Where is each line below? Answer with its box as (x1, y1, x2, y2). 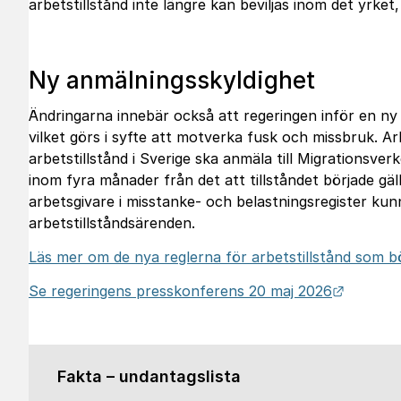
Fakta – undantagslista (57, 367, 241, 386)
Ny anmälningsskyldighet (29, 66, 315, 94)
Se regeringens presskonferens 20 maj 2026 (29, 282, 332, 300)
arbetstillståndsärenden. (29, 214, 195, 232)
